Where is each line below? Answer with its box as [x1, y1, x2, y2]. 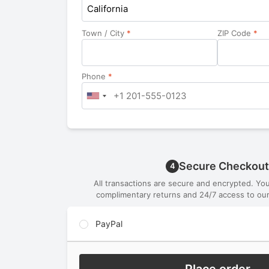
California [87, 3, 128, 15]
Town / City [82, 28, 127, 38]
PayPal [92, 219, 122, 229]
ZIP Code [217, 28, 253, 38]
